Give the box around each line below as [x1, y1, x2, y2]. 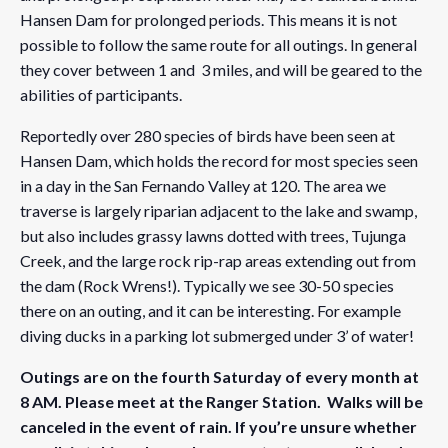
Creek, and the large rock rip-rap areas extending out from [20, 251, 416, 270]
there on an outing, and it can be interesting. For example [20, 301, 401, 320]
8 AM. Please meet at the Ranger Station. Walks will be [20, 392, 423, 411]
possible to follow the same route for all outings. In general [20, 35, 417, 54]
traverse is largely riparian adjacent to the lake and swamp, [20, 201, 417, 220]
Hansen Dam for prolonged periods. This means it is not [20, 10, 397, 29]
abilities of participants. [20, 85, 182, 104]
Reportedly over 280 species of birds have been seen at [20, 126, 395, 145]
